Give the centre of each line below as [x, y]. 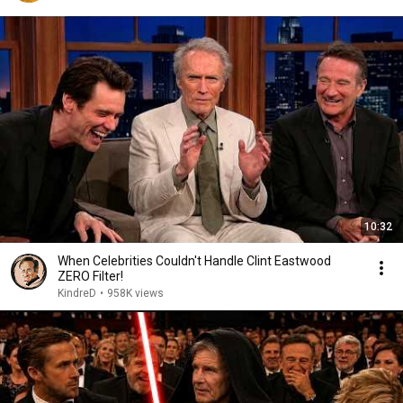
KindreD [77, 293]
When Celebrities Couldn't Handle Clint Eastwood [194, 261]
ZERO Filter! [90, 276]
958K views [135, 293]
